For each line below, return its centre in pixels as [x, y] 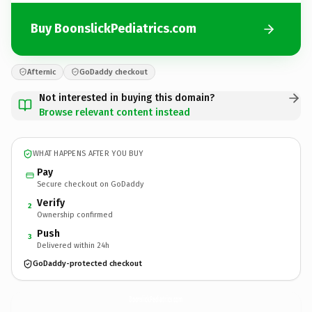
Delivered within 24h [73, 245]
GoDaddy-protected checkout [87, 264]
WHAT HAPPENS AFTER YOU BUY [88, 154]
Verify [51, 203]
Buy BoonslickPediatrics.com [114, 29]
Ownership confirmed [75, 214]
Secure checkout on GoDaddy [90, 184]
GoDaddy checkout [114, 72]
